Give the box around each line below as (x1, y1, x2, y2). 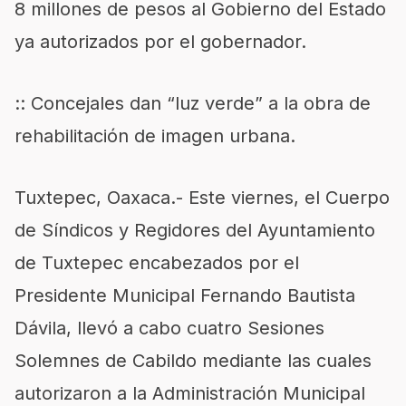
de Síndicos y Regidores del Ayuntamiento (14, 219, 375, 241)
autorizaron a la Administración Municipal (14, 382, 365, 404)
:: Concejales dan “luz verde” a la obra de (14, 92, 371, 114)
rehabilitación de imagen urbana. (14, 125, 295, 147)
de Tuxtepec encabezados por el (14, 252, 299, 274)
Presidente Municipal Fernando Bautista (14, 285, 355, 306)
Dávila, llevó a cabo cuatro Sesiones (14, 317, 324, 339)
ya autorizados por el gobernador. (14, 31, 306, 53)
